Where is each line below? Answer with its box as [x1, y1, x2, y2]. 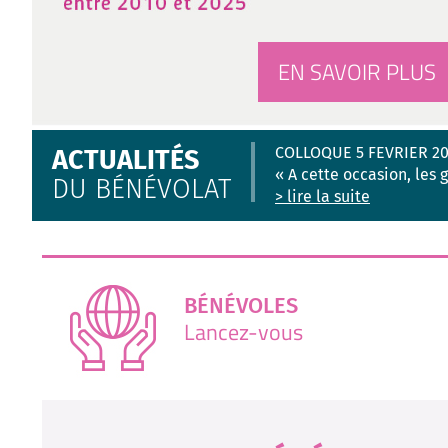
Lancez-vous [184, 315, 303, 349]
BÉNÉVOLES [184, 292, 298, 319]
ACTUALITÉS [52, 144, 199, 176]
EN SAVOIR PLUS [278, 55, 436, 89]
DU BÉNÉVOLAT [52, 173, 231, 205]
